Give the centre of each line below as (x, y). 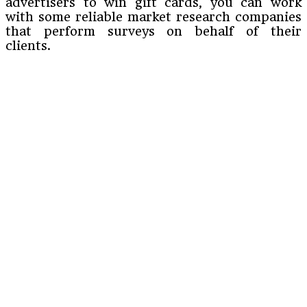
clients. (28, 45)
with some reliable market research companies (153, 16)
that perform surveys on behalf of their (153, 31)
